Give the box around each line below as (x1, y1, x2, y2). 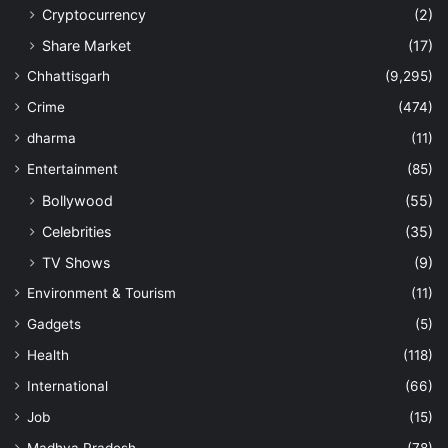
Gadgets (27, 315, 81, 332)
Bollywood (42, 191, 113, 209)
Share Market (42, 36, 131, 54)
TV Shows (42, 253, 110, 271)
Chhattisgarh (27, 67, 110, 84)
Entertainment (27, 160, 118, 177)
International (27, 377, 108, 394)
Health (27, 346, 69, 363)
